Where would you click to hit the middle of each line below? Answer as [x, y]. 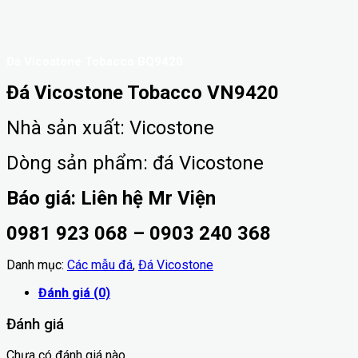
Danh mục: [37, 265]
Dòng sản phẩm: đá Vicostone [135, 163]
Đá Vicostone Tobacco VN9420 [143, 93]
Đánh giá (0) [74, 293]
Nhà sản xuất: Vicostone [110, 128]
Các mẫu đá [100, 265]
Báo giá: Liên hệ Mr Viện [116, 199]
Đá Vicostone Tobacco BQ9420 [95, 62]
